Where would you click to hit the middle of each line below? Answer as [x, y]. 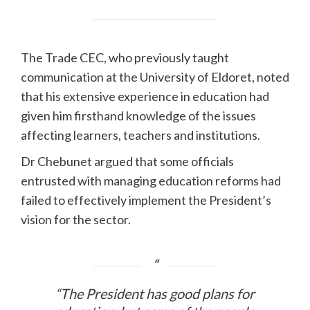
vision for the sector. [76, 220]
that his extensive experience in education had [145, 97]
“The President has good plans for [155, 294]
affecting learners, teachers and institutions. [140, 135]
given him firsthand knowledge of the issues [138, 116]
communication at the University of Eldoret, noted [155, 77]
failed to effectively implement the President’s [146, 200]
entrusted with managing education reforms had [151, 181]
